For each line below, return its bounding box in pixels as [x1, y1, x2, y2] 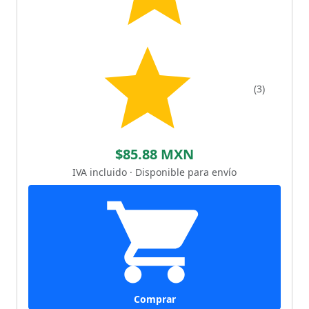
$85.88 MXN [115, 144, 194, 163]
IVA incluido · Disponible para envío [72, 165, 237, 179]
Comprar [133, 292, 176, 306]
